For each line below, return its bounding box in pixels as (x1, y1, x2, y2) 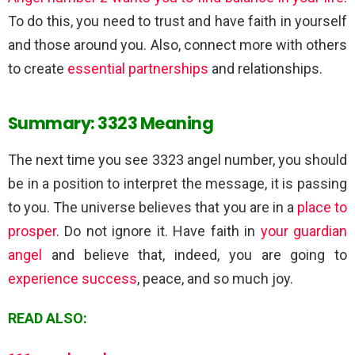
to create (8, 59, 67, 77)
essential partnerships (67, 59, 208, 77)
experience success (8, 269, 137, 287)
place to (296, 198, 348, 216)
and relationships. (208, 59, 323, 77)
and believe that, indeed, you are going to (42, 246, 347, 263)
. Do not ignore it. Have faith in (56, 222, 261, 239)
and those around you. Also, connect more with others (8, 36, 347, 53)
